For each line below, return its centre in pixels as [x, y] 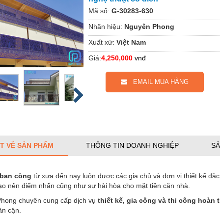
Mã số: [99, 11]
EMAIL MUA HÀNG [158, 82]
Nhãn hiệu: [105, 26]
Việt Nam [131, 42]
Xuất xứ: [101, 42]
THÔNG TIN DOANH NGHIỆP [132, 145]
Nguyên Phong [149, 26]
